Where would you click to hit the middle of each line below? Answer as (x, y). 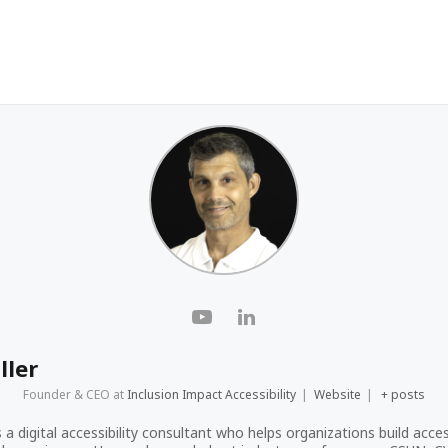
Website (337, 394)
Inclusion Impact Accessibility (211, 394)
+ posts (403, 394)
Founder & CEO (66, 394)
